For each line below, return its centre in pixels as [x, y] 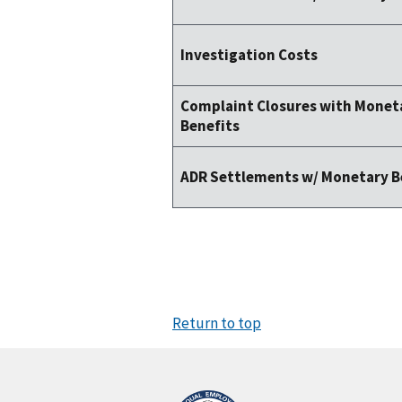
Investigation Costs [249, 55]
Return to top [217, 323]
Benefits [210, 126]
